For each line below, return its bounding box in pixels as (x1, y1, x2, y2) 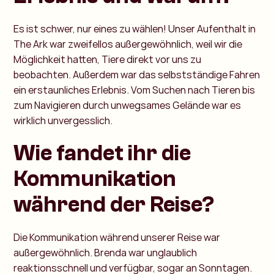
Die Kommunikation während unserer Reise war (13, 230, 221, 244)
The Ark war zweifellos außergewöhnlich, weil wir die (13, 37, 243, 51)
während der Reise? (13, 191, 215, 217)
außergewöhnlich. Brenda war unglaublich (13, 245, 198, 259)
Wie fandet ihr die (13, 140, 191, 166)
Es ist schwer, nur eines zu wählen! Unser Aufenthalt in (13, 21, 256, 35)
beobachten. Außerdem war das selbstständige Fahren (13, 67, 261, 81)
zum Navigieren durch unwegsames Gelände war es (13, 98, 242, 112)
